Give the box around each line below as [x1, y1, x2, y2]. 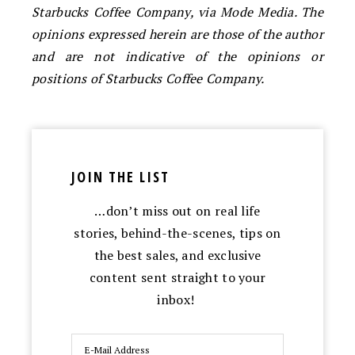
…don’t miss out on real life [94, 201, 261, 219]
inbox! [157, 290, 198, 308]
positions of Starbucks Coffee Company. [32, 69, 265, 87]
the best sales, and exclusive [94, 246, 261, 264]
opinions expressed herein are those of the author [32, 25, 323, 43]
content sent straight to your [89, 268, 266, 286]
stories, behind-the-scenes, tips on [74, 223, 281, 242]
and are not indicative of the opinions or [32, 47, 323, 65]
